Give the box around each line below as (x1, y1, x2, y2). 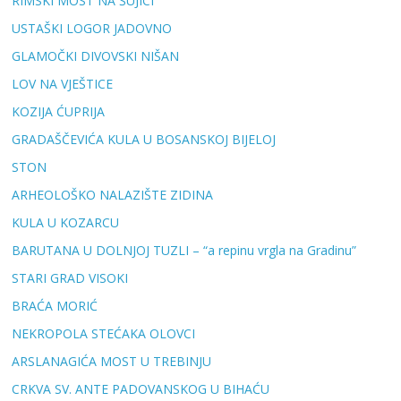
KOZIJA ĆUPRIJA (12, 103, 106, 121)
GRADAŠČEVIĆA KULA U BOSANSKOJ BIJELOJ (12, 131, 277, 149)
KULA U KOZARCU (12, 214, 120, 232)
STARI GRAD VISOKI (12, 269, 129, 287)
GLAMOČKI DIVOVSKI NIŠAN (12, 47, 180, 65)
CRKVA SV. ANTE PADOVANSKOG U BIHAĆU (12, 380, 270, 398)
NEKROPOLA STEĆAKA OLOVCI (12, 325, 196, 343)
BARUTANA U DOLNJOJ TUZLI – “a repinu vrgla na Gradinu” (12, 242, 357, 260)
